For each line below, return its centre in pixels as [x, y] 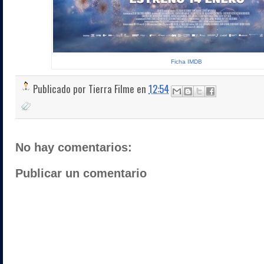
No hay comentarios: [74, 148]
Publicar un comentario [81, 173]
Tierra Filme [111, 89]
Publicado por [61, 89]
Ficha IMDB [186, 62]
